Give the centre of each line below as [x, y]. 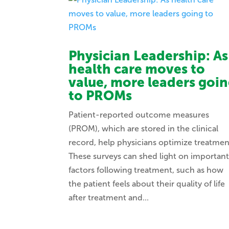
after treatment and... [109, 197]
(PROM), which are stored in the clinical [144, 128]
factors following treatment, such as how [146, 170]
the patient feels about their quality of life [147, 184]
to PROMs [100, 96]
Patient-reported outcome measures [139, 114]
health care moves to [137, 69]
